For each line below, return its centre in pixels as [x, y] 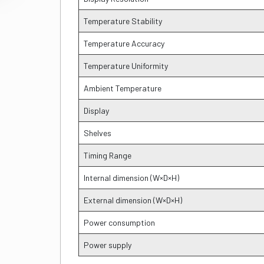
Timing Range [108, 156]
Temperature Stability [123, 21]
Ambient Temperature [123, 88]
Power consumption [119, 223]
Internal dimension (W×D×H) [131, 178]
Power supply [108, 245]
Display [96, 111]
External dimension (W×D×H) [133, 200]
